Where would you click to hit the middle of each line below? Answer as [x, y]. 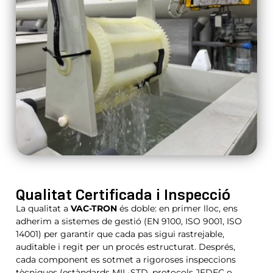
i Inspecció [193, 194]
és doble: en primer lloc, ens [177, 208]
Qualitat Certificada [86, 194]
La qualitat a [43, 208]
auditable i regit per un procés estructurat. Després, [126, 246]
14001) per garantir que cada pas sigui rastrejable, [120, 234]
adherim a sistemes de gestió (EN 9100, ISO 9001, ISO [129, 221]
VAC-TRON [94, 208]
